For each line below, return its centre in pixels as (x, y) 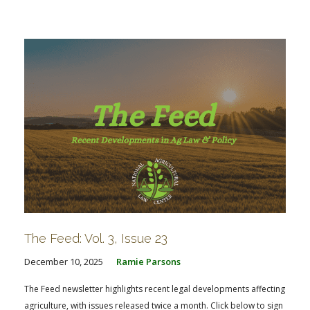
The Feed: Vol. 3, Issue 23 (96, 238)
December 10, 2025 (64, 262)
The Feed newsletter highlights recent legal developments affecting (155, 289)
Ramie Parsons (148, 262)
